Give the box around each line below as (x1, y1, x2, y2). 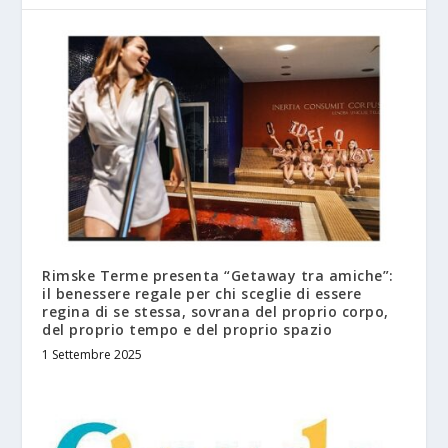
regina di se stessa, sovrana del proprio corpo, (42, 302, 389, 322)
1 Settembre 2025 (42, 346, 143, 364)
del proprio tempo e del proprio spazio (42, 320, 333, 340)
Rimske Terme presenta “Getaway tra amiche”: (42, 266, 394, 286)
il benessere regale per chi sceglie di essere (42, 284, 362, 304)
